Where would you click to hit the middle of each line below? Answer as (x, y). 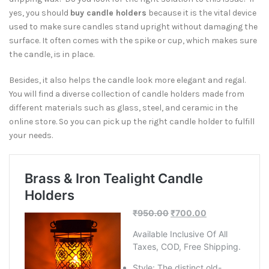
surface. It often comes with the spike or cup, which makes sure (133, 41)
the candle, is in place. (52, 54)
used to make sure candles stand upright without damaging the (133, 27)
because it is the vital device (201, 13)
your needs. (31, 135)
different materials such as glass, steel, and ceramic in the (123, 108)
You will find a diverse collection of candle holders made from (127, 94)
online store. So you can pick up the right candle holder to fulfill (132, 122)
